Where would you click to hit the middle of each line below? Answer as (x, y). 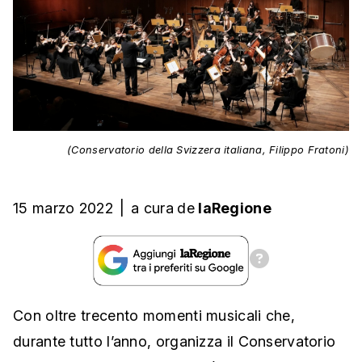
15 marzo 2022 (63, 208)
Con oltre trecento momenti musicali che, (154, 316)
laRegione (235, 208)
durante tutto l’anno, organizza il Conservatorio (175, 342)
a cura (153, 208)
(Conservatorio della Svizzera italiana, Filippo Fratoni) (208, 150)
